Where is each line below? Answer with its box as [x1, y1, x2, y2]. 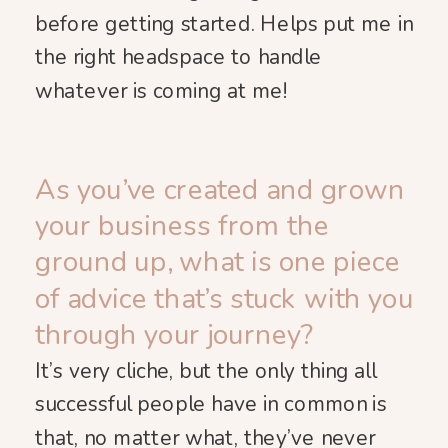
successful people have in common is [35, 390, 387, 419]
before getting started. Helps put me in [35, 9, 413, 38]
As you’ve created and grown [35, 170, 405, 209]
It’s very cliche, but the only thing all [35, 356, 377, 385]
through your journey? [35, 316, 314, 355]
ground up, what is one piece [35, 243, 401, 282]
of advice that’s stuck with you [35, 279, 413, 318]
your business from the [35, 207, 329, 245]
